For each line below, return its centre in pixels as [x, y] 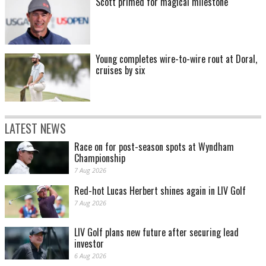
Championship [100, 158]
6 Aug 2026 [90, 255]
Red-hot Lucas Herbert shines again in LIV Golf [160, 190]
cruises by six [120, 70]
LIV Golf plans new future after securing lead [156, 232]
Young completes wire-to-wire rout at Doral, [176, 58]
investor [89, 243]
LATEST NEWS [35, 128]
